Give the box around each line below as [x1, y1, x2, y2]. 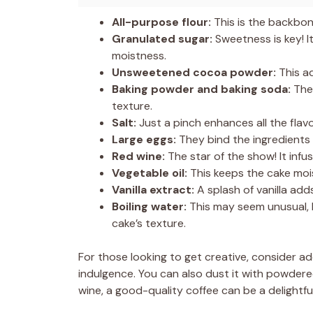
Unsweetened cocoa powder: [112, 64, 276, 80]
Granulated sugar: [112, 31, 212, 46]
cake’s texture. [112, 215, 186, 231]
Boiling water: [112, 198, 187, 214]
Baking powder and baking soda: [112, 81, 291, 96]
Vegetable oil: [112, 165, 187, 180]
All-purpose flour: [112, 14, 211, 29]
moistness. [112, 48, 166, 63]
